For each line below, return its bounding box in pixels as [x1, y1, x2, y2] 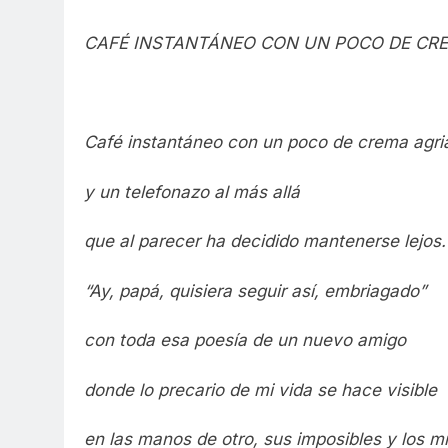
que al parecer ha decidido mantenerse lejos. [84, 231, 446, 252]
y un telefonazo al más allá [84, 181, 300, 202]
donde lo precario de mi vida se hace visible [84, 379, 437, 400]
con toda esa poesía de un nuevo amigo [84, 330, 406, 351]
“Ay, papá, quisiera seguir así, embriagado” [84, 280, 426, 301]
